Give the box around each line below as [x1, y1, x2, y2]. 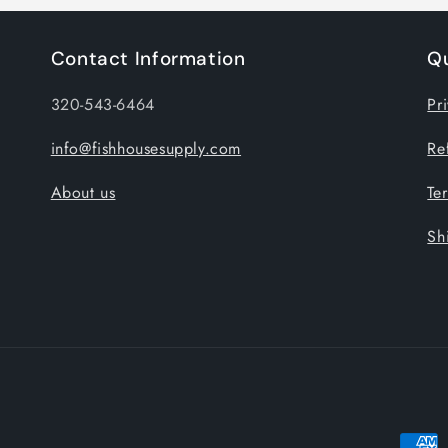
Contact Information [50, 46, 246, 71]
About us [50, 181, 116, 204]
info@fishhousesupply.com [50, 137, 242, 160]
